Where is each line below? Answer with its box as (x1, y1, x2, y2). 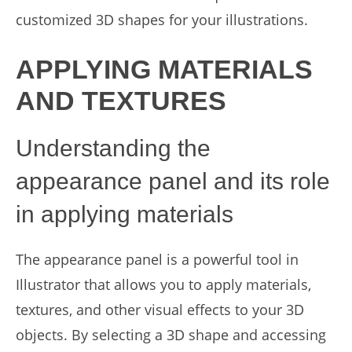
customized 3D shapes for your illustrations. (16, 10, 308, 29)
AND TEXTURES (16, 86, 226, 115)
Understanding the (16, 135, 211, 161)
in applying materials (16, 201, 233, 227)
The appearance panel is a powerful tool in (16, 250, 299, 269)
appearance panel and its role (16, 168, 330, 194)
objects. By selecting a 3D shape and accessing (16, 325, 326, 344)
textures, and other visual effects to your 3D (16, 300, 304, 319)
